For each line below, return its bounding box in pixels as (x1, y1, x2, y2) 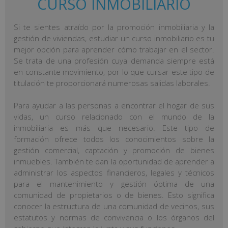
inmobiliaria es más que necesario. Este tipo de (14, 123, 214, 133)
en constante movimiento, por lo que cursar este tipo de (14, 66, 214, 77)
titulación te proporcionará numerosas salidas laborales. (14, 77, 212, 88)
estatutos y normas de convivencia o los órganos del (14, 212, 214, 223)
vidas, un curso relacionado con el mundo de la (14, 111, 214, 122)
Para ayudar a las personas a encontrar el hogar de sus (14, 100, 214, 111)
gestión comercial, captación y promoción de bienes (14, 145, 214, 156)
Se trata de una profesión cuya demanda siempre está (14, 55, 214, 66)
